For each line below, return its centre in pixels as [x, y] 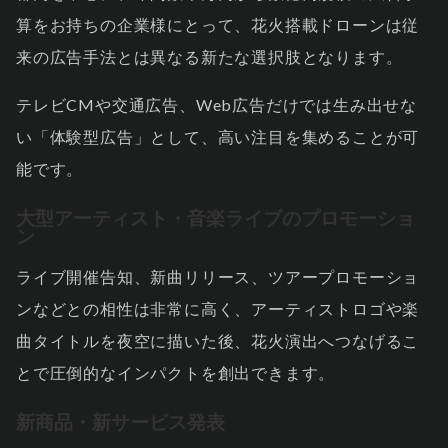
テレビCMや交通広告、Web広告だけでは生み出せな [216, 105]
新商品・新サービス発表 [120, 422]
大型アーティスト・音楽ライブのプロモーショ [215, 218]
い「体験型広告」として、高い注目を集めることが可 [218, 137]
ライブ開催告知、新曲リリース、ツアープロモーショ [218, 277]
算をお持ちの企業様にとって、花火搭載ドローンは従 [218, 25]
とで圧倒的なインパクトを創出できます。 [176, 373]
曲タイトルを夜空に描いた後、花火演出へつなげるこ [218, 341]
